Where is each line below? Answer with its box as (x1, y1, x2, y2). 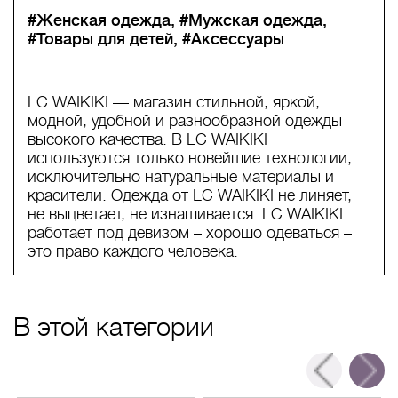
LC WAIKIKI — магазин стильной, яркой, (28, 92, 320, 111)
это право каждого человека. (28, 242, 238, 260)
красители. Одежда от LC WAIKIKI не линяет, (28, 186, 352, 204)
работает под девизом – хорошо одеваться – (28, 223, 352, 242)
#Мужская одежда (179, 11, 322, 29)
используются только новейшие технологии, (28, 148, 352, 167)
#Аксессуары (182, 29, 284, 48)
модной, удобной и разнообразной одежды (28, 111, 342, 130)
